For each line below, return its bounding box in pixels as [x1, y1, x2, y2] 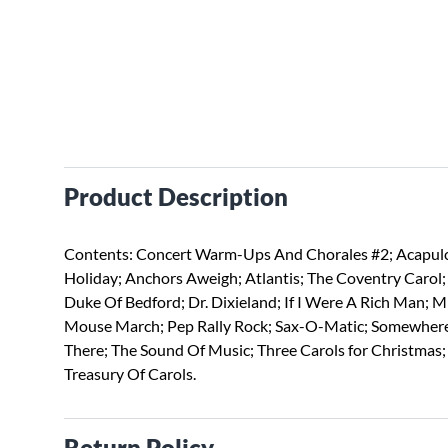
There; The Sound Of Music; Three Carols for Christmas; [64, 340, 446, 359]
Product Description [64, 182, 288, 211]
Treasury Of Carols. [64, 364, 196, 383]
